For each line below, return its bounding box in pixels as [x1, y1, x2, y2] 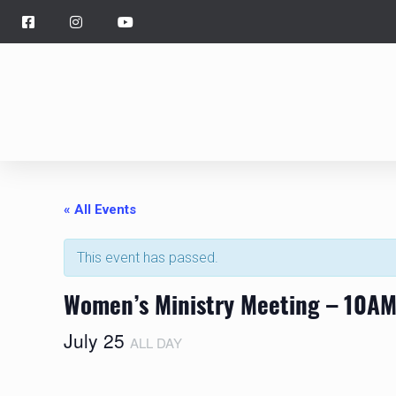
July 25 [64, 327, 130, 354]
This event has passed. [77, 249, 218, 267]
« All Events [64, 202, 136, 218]
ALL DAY [130, 333, 182, 353]
